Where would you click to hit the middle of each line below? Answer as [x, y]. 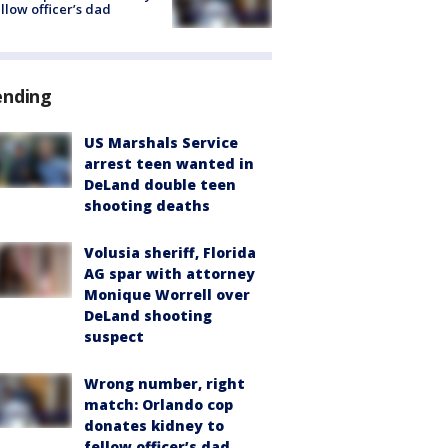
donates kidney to [154, 425]
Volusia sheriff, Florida [170, 252]
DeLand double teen [160, 184]
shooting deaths [147, 205]
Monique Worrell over [167, 294]
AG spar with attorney [169, 273]
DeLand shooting [148, 315]
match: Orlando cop [158, 404]
